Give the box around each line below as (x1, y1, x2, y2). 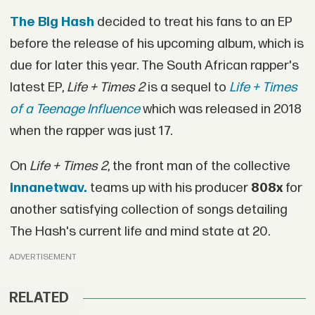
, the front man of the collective (107, 158, 290, 175)
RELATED (9, 289, 70, 307)
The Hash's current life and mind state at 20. (9, 224, 270, 240)
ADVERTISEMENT (9, 252, 77, 263)
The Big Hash (9, 14, 94, 31)
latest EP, (9, 79, 67, 96)
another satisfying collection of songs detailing (9, 202, 288, 219)
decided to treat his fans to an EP (94, 14, 292, 31)
